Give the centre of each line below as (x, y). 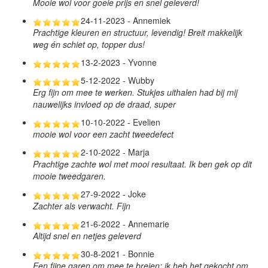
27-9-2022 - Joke (113, 194)
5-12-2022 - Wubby (118, 80)
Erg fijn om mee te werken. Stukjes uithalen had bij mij (135, 92)
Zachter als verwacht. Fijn (82, 206)
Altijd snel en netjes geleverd (87, 236)
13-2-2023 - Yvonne (119, 63)
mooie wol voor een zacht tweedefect (103, 134)
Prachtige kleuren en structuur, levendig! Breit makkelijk (138, 33)
